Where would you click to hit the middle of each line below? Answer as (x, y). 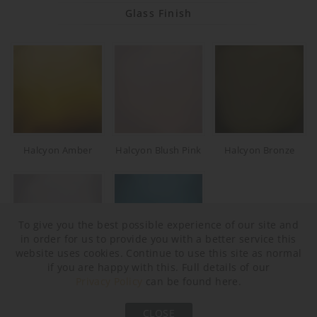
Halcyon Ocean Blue (158, 279)
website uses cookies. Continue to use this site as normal (158, 253)
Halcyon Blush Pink (158, 150)
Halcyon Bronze (259, 150)
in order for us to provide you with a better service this (158, 239)
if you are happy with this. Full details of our (158, 267)
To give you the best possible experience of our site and (158, 225)
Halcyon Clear (57, 279)
